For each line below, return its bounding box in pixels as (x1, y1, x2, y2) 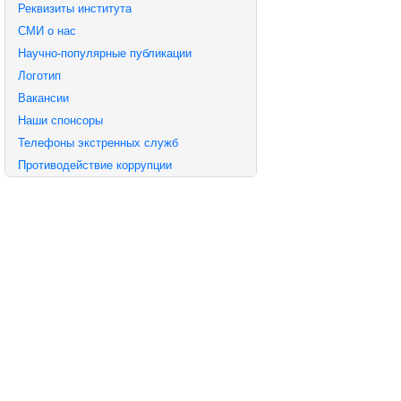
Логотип (18, 68, 61, 82)
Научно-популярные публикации (18, 46, 192, 60)
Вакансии (18, 90, 69, 105)
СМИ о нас (18, 23, 76, 38)
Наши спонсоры (18, 113, 103, 127)
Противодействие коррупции (18, 158, 172, 172)
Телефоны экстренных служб (18, 135, 178, 149)
